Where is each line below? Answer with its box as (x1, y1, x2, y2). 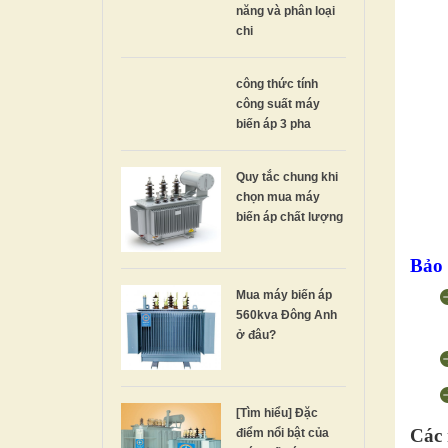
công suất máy (236, 96, 320, 111)
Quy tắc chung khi (236, 169, 338, 184)
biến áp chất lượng (236, 209, 343, 224)
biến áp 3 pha (236, 116, 311, 131)
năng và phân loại (236, 3, 335, 18)
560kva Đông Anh (236, 307, 337, 322)
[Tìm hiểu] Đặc (236, 405, 318, 420)
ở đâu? (236, 327, 276, 342)
